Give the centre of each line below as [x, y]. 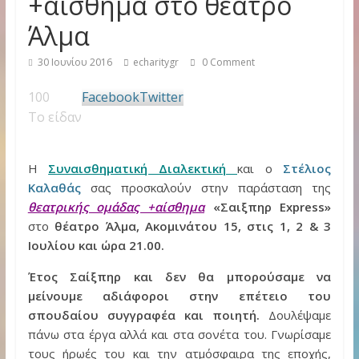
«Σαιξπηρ [246, 207]
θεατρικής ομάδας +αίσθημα [116, 207]
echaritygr [155, 62]
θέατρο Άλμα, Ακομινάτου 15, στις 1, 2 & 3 [193, 226]
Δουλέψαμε [296, 315]
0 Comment [227, 62]
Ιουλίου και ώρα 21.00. [96, 245]
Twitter [161, 97]
